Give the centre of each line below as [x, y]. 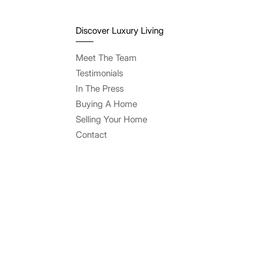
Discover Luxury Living [120, 30]
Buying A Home [106, 104]
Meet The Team [106, 58]
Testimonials [99, 73]
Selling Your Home [112, 119]
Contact [91, 135]
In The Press [100, 88]
